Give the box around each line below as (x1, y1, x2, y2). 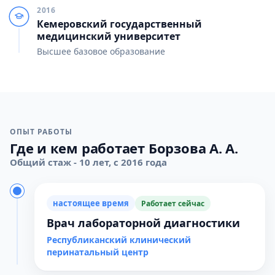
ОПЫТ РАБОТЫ (10, 126, 72, 137)
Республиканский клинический (47, 234, 191, 246)
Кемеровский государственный (37, 17, 202, 31)
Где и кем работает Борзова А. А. (10, 139, 238, 157)
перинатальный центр (47, 246, 149, 258)
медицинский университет (37, 29, 180, 43)
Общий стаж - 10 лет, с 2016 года (10, 156, 167, 168)
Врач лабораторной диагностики (47, 215, 240, 230)
